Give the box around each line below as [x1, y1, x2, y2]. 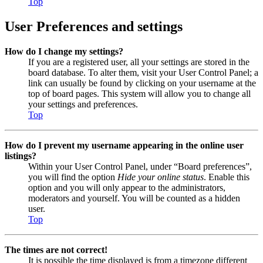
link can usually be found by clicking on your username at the [28, 77, 256, 88]
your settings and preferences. [28, 99, 138, 109]
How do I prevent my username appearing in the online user [5, 140, 244, 150]
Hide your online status [117, 171, 204, 182]
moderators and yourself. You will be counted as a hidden [28, 193, 240, 203]
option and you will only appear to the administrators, [28, 182, 225, 193]
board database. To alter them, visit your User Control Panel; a [28, 67, 258, 77]
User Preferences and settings [5, 19, 183, 34]
